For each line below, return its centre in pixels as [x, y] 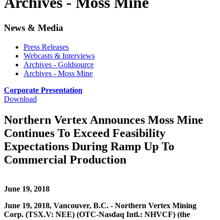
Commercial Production [65, 159]
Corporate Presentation [43, 90]
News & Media [34, 27]
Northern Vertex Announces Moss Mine [104, 120]
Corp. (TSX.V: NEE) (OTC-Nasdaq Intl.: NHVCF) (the [97, 215]
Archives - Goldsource [59, 64]
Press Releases [46, 47]
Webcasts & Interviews [59, 55]
